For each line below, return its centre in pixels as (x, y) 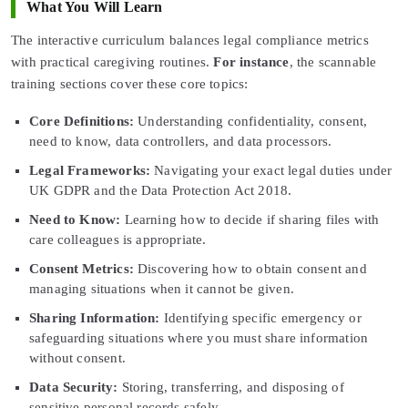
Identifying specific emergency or (260, 318)
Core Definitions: (82, 121)
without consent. (77, 358)
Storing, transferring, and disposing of (231, 387)
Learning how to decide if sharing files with (250, 219)
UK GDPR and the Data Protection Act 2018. (161, 190)
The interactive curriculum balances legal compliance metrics (190, 40)
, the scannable (333, 62)
